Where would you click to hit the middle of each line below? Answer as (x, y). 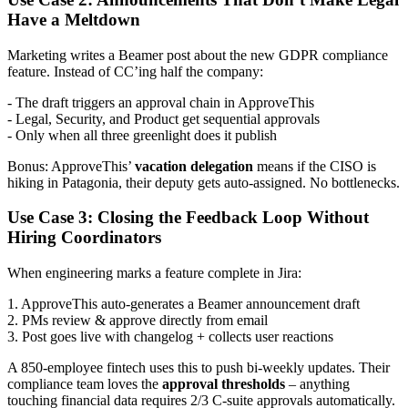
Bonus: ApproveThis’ (71, 166)
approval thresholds (224, 384)
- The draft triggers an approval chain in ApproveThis (161, 102)
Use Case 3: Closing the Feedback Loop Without (188, 218)
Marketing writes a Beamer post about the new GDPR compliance (198, 55)
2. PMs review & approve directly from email (138, 320)
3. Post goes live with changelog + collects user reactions (170, 337)
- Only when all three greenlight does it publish (142, 135)
